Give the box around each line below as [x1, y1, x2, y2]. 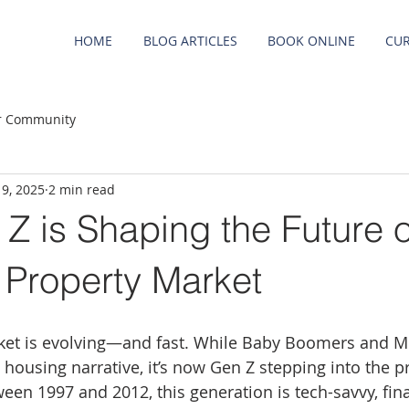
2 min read [48, 180, 115, 198]
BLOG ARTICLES [142, 32, 237, 49]
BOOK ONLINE [267, 32, 355, 49]
